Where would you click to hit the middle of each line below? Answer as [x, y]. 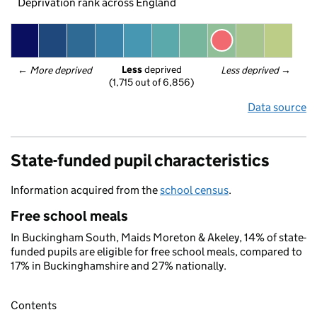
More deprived [62, 70]
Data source [277, 107]
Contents [34, 306]
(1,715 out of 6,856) [151, 82]
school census [194, 190]
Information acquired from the [85, 190]
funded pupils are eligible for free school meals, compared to [156, 252]
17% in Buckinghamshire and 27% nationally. [119, 266]
